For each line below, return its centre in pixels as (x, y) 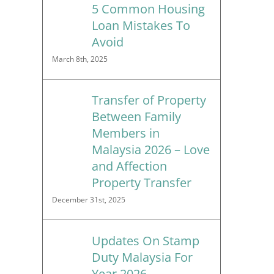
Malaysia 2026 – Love (150, 150)
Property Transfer (141, 183)
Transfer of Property (149, 100)
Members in (125, 133)
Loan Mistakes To (141, 26)
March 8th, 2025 (80, 59)
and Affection (129, 166)
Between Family (136, 117)
